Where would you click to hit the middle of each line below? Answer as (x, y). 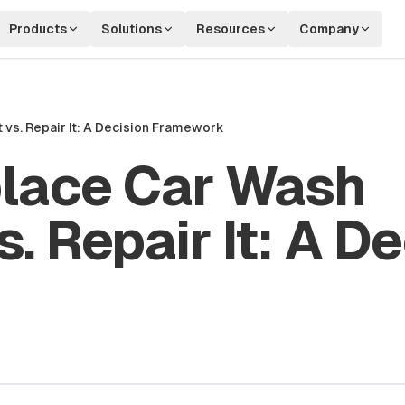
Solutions (131, 29)
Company (329, 29)
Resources (230, 29)
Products (38, 29)
